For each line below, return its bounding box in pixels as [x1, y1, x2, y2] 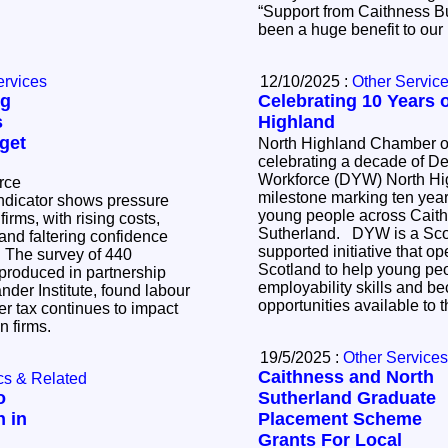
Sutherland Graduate [258, 388, 436, 409]
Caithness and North [258, 367, 434, 388]
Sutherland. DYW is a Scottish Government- [258, 225, 352, 243]
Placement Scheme [258, 409, 422, 430]
